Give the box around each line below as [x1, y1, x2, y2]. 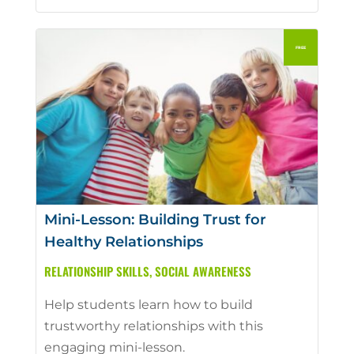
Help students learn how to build [43, 297, 253, 313]
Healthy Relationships [43, 233, 203, 251]
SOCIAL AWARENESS [154, 262, 251, 281]
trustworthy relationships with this [43, 318, 263, 334]
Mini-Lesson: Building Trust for [43, 211, 266, 229]
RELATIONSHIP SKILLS [43, 262, 149, 281]
